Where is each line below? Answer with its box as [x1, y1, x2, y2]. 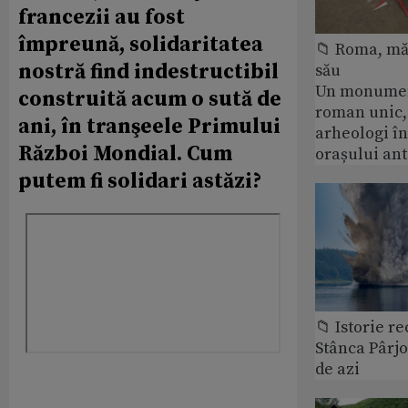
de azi [315, 358, 360, 380]
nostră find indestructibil [18, 58, 279, 86]
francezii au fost [18, 4, 185, 31]
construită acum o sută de [18, 86, 281, 113]
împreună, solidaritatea [18, 31, 263, 58]
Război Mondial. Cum [18, 140, 232, 168]
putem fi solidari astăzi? [18, 168, 261, 195]
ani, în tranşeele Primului [18, 113, 280, 140]
